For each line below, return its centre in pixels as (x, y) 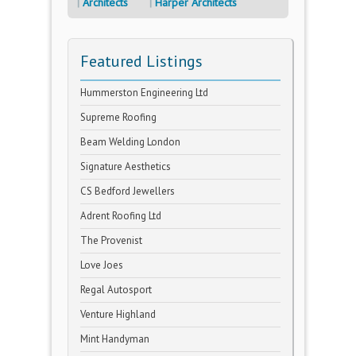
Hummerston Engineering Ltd (144, 93)
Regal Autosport (116, 290)
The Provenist (111, 240)
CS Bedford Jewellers (128, 191)
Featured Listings (141, 61)
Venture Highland (118, 314)
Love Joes (102, 265)
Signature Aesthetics (126, 166)
